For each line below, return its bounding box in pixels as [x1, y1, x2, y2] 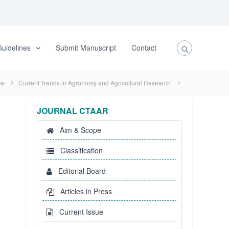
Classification [60, 145, 103, 155]
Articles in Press [60, 186, 112, 196]
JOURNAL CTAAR [36, 105, 108, 117]
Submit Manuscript [56, 42, 116, 53]
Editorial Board [58, 166, 106, 176]
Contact [131, 42, 156, 53]
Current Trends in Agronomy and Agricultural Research [18, 78, 171, 87]
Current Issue [59, 207, 103, 217]
